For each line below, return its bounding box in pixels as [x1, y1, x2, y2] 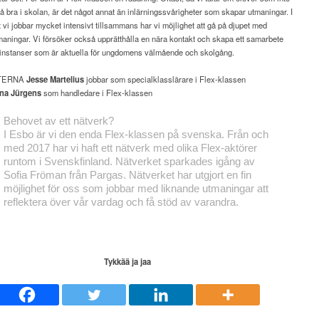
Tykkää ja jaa [104, 255, 151, 267]
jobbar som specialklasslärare [86, 73, 193, 85]
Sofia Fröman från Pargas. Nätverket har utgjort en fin [4, 169, 252, 181]
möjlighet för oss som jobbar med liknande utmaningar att [4, 182, 269, 194]
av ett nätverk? [45, 115, 115, 127]
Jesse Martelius [26, 73, 84, 85]
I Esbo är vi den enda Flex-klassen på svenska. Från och [4, 128, 269, 140]
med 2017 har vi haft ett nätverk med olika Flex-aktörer [4, 142, 258, 154]
